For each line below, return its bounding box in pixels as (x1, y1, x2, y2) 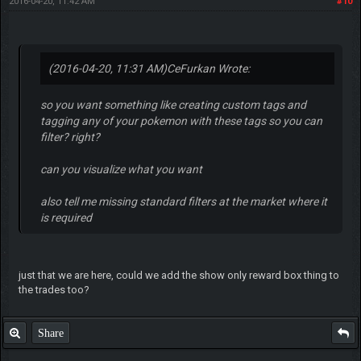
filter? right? (39, 130, 100, 143)
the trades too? (18, 283, 89, 296)
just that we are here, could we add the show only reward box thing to (18, 268, 339, 281)
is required (39, 210, 92, 224)
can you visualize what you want (39, 162, 202, 176)
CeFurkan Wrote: (166, 61, 250, 75)
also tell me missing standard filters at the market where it (39, 194, 327, 208)
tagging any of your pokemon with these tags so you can (39, 114, 322, 127)
